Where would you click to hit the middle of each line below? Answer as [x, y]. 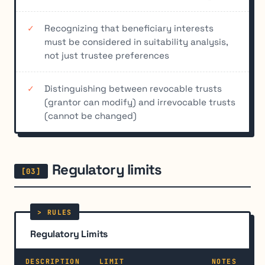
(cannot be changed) [91, 115]
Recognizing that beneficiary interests [129, 28]
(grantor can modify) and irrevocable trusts [140, 102]
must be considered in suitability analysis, [136, 41]
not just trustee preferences [107, 55]
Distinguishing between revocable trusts [133, 88]
